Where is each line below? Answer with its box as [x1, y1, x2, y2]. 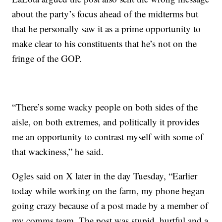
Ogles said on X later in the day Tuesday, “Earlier [12, 169, 198, 182]
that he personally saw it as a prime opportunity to [12, 22, 201, 35]
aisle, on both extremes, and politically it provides [12, 115, 200, 128]
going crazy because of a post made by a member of [12, 199, 209, 212]
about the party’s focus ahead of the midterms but [12, 7, 199, 20]
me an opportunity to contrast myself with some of [12, 130, 204, 143]
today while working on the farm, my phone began [12, 184, 205, 197]
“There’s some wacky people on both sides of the [12, 101, 198, 113]
